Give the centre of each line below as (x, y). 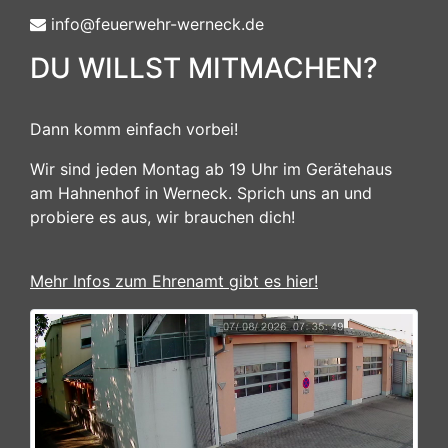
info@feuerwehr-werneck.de (155, 24)
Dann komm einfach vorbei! (134, 129)
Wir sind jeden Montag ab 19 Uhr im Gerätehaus (211, 169)
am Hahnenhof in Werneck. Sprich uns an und (201, 193)
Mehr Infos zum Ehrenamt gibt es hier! (174, 281)
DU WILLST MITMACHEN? (204, 68)
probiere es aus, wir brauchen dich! (162, 217)
